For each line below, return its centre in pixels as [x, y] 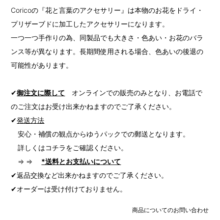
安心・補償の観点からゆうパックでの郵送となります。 [100, 134]
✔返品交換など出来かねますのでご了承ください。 [90, 175]
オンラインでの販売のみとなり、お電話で [134, 93]
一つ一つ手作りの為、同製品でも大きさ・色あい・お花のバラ [107, 38]
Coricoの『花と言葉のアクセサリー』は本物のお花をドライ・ [107, 10]
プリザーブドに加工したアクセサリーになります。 [90, 24]
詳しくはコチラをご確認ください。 [69, 148]
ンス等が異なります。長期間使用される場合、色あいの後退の [107, 52]
